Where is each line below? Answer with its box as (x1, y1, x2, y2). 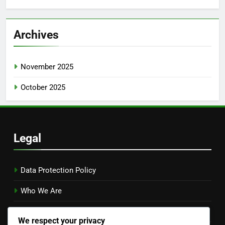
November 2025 (21, 62, 73, 71)
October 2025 (21, 82, 65, 92)
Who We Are (21, 186, 62, 195)
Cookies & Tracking (21, 206, 86, 216)
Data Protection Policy (21, 165, 96, 175)
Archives (14, 27, 59, 42)
